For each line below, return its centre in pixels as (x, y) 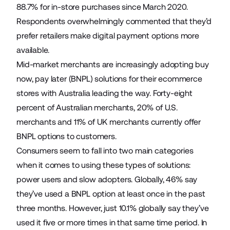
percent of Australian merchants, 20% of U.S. (97, 108)
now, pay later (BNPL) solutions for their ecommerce (109, 79)
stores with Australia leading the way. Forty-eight (104, 93)
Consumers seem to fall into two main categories (105, 151)
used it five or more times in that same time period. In (112, 223)
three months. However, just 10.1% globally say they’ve (113, 208)
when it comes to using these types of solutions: (104, 165)
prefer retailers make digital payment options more (108, 36)
